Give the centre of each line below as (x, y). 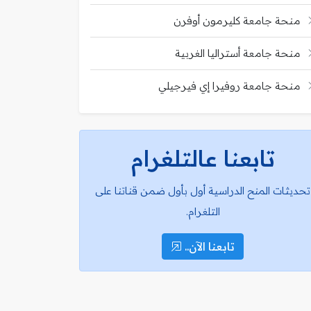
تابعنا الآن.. (208, 246)
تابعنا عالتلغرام (203, 158)
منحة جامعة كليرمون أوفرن (237, 20)
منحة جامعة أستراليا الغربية (238, 53)
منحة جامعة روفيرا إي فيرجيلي (229, 85)
